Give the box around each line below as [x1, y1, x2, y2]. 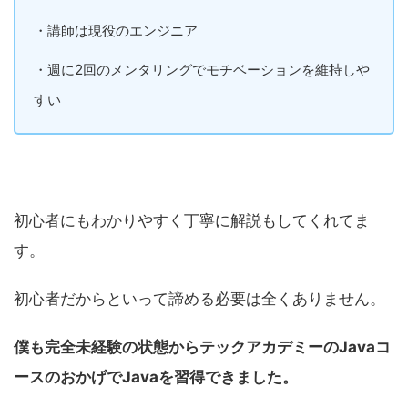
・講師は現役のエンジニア [34, 22, 198, 40]
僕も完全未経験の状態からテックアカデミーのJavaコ [14, 338, 391, 357]
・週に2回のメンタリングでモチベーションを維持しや [34, 61, 370, 79]
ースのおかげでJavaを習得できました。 [14, 368, 298, 387]
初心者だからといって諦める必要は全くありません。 [14, 290, 385, 309]
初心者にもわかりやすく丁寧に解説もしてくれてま [14, 211, 370, 230]
